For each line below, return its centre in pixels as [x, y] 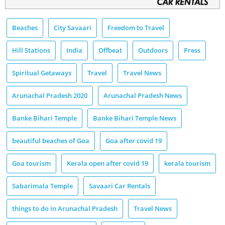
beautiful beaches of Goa [51, 141]
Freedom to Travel [136, 28]
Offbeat [110, 50]
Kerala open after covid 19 [107, 163]
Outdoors [153, 50]
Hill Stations [31, 50]
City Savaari [73, 28]
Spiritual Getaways [42, 73]
